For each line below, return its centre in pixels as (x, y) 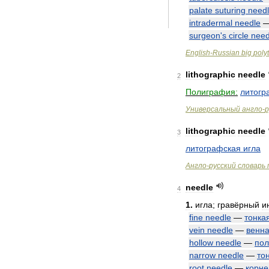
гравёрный (238, 205)
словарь (252, 166)
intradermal (211, 23)
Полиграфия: (212, 92)
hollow (201, 243)
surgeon (205, 35)
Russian (226, 53)
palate (201, 10)
